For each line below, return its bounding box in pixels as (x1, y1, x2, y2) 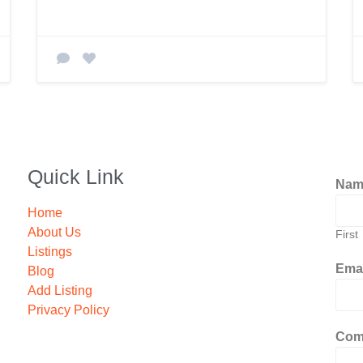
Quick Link (27, 165, 124, 189)
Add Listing (27, 284, 92, 298)
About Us (27, 225, 81, 240)
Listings (27, 245, 72, 259)
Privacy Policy (27, 303, 109, 318)
